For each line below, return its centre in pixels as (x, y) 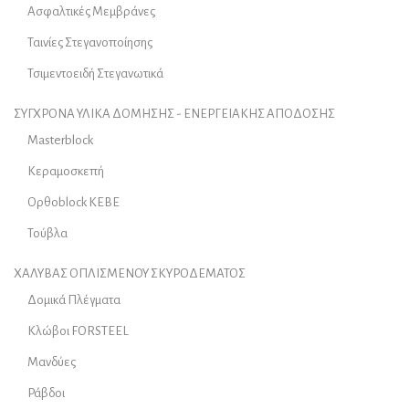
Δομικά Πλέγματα (74, 300)
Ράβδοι (46, 393)
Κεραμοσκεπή (66, 172)
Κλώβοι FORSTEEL (78, 331)
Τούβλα (47, 234)
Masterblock (60, 141)
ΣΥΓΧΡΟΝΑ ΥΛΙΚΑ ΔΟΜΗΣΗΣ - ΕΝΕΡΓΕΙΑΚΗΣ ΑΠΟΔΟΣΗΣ (174, 114)
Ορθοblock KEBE (73, 203)
